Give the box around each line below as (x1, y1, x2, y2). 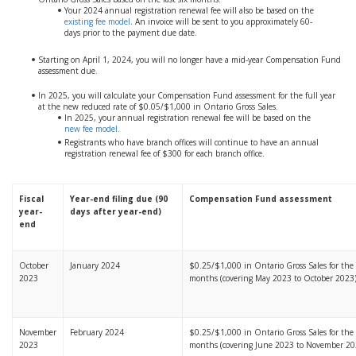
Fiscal (19, 193, 44, 204)
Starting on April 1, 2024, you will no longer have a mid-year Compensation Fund (38, 54, 341, 65)
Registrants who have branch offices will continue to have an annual (64, 137, 319, 148)
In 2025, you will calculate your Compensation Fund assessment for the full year (38, 90, 335, 101)
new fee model (64, 123, 118, 134)
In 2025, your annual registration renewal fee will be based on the (64, 112, 311, 123)
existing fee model (64, 16, 130, 27)
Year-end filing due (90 (70, 193, 168, 204)
